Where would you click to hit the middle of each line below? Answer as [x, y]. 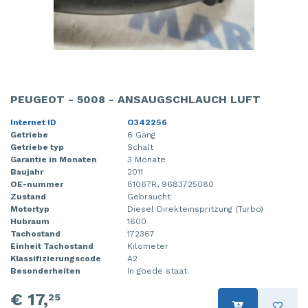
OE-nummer [37, 185]
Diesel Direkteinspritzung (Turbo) [195, 209]
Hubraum [30, 222]
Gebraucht [149, 197]
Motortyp [30, 209]
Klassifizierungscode [56, 259]
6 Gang [141, 135]
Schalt [140, 147]
